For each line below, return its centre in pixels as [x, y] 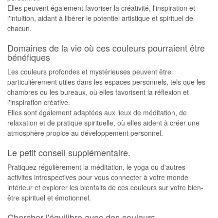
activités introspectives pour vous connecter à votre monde [98, 177]
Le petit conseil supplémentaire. [69, 152]
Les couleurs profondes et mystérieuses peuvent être [89, 72]
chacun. [19, 28]
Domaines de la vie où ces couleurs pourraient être [106, 48]
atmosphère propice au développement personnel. [85, 133]
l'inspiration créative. [39, 102]
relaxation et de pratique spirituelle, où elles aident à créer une [103, 123]
